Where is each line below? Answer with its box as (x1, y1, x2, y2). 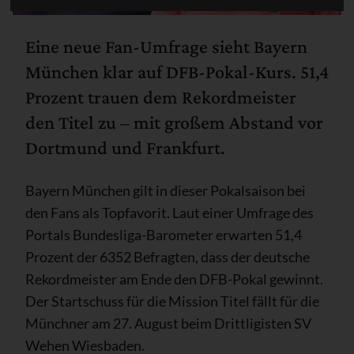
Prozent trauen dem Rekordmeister (25, 85, 296, 107)
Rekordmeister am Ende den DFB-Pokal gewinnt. (25, 269, 323, 288)
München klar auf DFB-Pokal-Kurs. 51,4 (25, 60, 329, 82)
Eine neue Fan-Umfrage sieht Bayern (25, 35, 307, 57)
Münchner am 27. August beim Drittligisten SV (25, 314, 311, 332)
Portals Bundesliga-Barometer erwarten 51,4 (25, 225, 302, 243)
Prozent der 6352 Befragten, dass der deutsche (25, 247, 310, 265)
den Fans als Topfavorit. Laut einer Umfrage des (25, 203, 314, 221)
